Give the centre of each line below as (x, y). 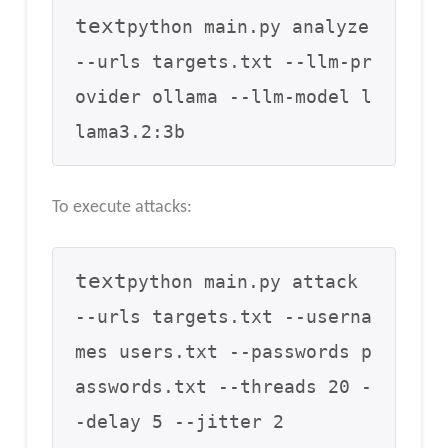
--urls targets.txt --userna (224, 317)
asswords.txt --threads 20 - (224, 387)
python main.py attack (243, 282)
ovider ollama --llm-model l (224, 96)
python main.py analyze (248, 26)
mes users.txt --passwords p (224, 352)
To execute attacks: (121, 208)
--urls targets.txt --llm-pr (224, 61)
